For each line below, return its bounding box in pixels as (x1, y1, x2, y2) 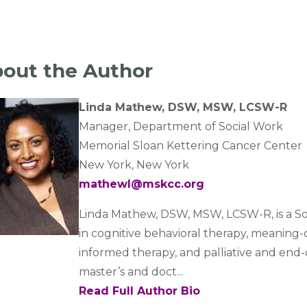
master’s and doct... (79, 265, 184, 278)
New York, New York (79, 158, 190, 171)
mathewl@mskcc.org (79, 177, 205, 191)
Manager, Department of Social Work (79, 119, 284, 133)
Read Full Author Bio (79, 284, 201, 297)
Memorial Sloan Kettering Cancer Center (79, 138, 303, 152)
